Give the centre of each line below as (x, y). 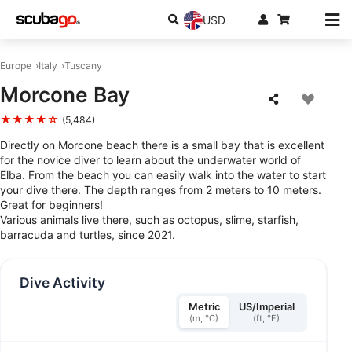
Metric (204, 307)
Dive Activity (62, 282)
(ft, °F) (267, 319)
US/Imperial (266, 307)
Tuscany (83, 66)
